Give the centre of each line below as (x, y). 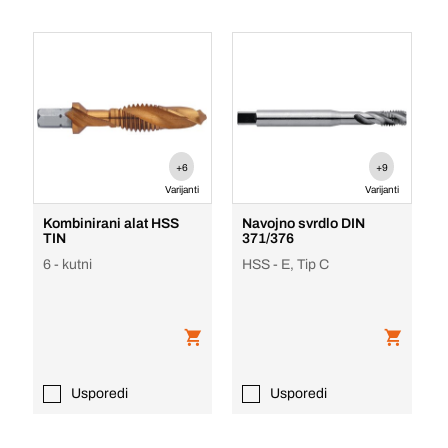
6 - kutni (67, 264)
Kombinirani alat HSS (110, 223)
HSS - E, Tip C (286, 264)
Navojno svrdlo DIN (304, 223)
